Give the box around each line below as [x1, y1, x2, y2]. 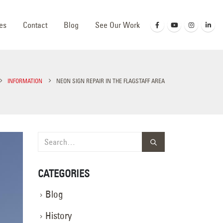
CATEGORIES [38, 167, 90, 180]
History [45, 210, 72, 222]
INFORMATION [7, 77, 42, 85]
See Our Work [95, 20, 140, 30]
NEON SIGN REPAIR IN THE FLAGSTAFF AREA [56, 77, 165, 85]
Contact [23, 20, 47, 30]
